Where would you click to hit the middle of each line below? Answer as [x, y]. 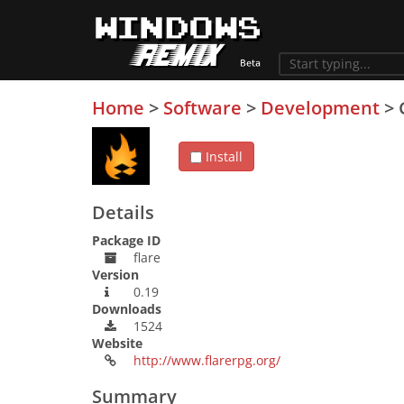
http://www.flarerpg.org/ [207, 360]
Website [117, 343]
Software [202, 108]
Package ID [126, 240]
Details [123, 212]
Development [320, 108]
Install [222, 156]
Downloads [127, 309]
